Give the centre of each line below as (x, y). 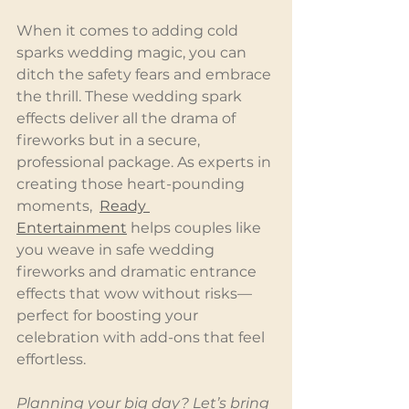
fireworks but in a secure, (110, 141)
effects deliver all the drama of (128, 119)
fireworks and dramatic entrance (138, 272)
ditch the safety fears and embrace (146, 75)
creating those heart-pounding (132, 184)
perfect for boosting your (109, 316)
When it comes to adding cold (129, 31)
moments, (58, 206)
